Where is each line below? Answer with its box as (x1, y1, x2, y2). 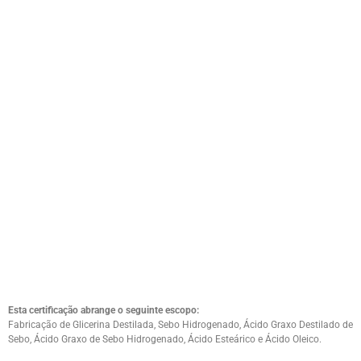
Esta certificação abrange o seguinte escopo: (8, 304, 199, 316)
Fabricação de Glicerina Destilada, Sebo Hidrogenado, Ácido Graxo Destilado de (8, 318, 353, 330)
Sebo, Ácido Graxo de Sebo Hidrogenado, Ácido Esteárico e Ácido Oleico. (8, 333, 322, 345)
